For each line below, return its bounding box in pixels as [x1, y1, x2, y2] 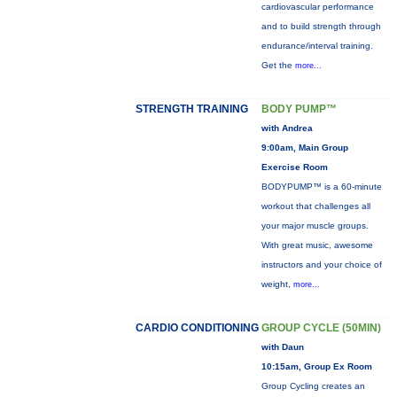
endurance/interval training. [261, 41, 373, 51]
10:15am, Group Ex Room [261, 362, 372, 371]
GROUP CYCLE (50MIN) [261, 322, 381, 334]
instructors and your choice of [261, 260, 382, 269]
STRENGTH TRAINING [135, 103, 248, 115]
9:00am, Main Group [261, 143, 348, 152]
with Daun [261, 342, 304, 352]
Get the [261, 60, 295, 70]
